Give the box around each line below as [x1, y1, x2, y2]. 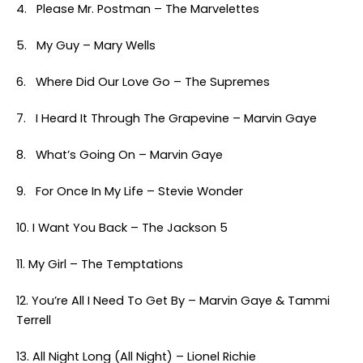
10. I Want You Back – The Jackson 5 [16, 220, 228, 236]
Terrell [16, 312, 51, 328]
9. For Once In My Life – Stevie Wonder [16, 183, 243, 199]
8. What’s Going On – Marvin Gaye [16, 147, 223, 163]
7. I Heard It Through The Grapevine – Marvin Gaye [16, 110, 317, 126]
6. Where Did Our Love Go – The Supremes [16, 74, 270, 90]
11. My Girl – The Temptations [16, 256, 183, 272]
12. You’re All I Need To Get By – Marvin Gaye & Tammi [16, 293, 330, 309]
